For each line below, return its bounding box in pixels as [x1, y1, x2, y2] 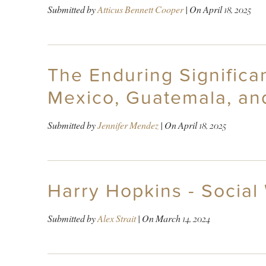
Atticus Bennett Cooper [97, 3, 183, 16]
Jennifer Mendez [97, 119, 159, 132]
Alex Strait [97, 212, 136, 225]
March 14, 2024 [155, 212, 210, 225]
